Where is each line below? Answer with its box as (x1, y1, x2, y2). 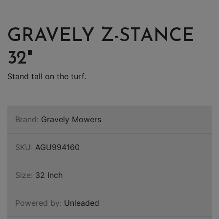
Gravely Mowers (39, 114, 101, 124)
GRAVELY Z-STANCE (7, 27, 194, 46)
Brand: (15, 114, 39, 124)
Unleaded (62, 198, 99, 208)
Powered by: (15, 198, 62, 208)
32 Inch (33, 170, 63, 180)
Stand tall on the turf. (7, 71, 86, 81)
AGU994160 (33, 142, 80, 152)
